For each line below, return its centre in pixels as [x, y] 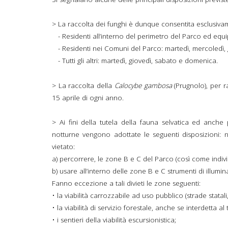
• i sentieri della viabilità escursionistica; [114, 220]
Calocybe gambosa [143, 86]
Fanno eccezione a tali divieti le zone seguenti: [126, 183]
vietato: [63, 147]
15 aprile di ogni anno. [88, 98]
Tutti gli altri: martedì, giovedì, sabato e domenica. [140, 61]
